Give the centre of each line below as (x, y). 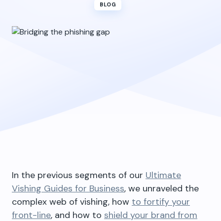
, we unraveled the (162, 188)
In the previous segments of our (79, 175)
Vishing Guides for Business (68, 188)
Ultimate (163, 175)
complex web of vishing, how (72, 202)
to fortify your (161, 202)
